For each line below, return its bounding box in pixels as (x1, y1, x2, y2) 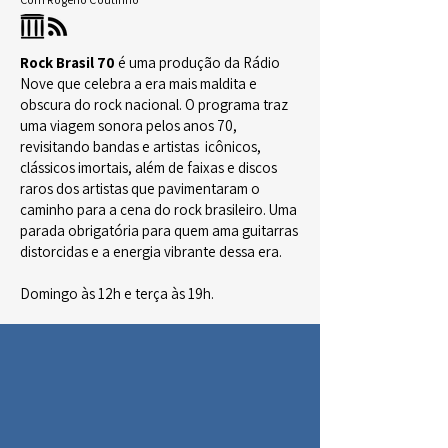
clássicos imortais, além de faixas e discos (20, 158, 277, 177)
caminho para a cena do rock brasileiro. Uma (20, 200, 297, 219)
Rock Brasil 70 (20, 53, 115, 72)
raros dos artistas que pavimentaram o (20, 179, 260, 198)
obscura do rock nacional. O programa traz (20, 95, 288, 114)
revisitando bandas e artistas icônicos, (20, 137, 261, 156)
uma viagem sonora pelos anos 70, (20, 116, 237, 135)
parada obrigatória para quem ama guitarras (20, 221, 298, 240)
